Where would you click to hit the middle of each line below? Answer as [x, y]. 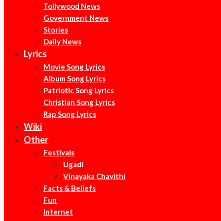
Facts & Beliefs [70, 188]
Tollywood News [72, 6]
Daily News [62, 41]
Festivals [59, 152]
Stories [56, 30]
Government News [76, 18]
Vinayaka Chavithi [94, 176]
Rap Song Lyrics [70, 114]
